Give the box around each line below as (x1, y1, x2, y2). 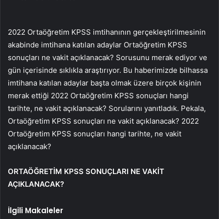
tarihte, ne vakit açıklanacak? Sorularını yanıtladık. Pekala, (8, 104, 206, 113)
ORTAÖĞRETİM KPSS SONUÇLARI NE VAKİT (8, 167, 164, 176)
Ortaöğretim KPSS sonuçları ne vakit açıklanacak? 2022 (8, 116, 199, 126)
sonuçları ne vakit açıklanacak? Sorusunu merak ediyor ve (8, 53, 207, 63)
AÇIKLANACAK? (8, 179, 64, 189)
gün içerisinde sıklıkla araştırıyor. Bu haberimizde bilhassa (8, 66, 208, 75)
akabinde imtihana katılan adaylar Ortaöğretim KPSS (8, 40, 187, 50)
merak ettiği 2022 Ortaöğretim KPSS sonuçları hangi (8, 91, 189, 101)
